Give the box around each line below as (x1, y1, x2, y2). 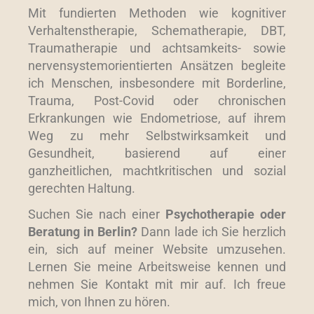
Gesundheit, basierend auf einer (28, 145, 286, 161)
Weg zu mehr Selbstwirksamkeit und (28, 128, 286, 143)
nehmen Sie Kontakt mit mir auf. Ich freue (28, 276, 286, 292)
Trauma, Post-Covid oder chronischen (28, 93, 286, 108)
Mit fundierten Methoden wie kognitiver (28, 5, 286, 20)
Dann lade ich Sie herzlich (141, 224, 287, 239)
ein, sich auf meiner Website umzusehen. (28, 241, 286, 257)
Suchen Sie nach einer (28, 206, 165, 221)
